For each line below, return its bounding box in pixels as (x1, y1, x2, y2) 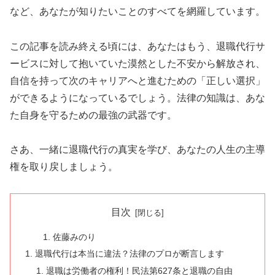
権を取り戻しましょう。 (10, 161, 118, 172)
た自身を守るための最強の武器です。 (10, 109, 177, 120)
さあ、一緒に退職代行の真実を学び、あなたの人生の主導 (10, 144, 265, 155)
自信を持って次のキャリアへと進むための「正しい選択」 (10, 75, 265, 86)
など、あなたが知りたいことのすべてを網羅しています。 (10, 6, 265, 17)
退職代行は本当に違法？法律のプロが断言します (35, 249, 225, 259)
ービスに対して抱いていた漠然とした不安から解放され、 (10, 58, 265, 69)
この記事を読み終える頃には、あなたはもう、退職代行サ (10, 41, 265, 52)
